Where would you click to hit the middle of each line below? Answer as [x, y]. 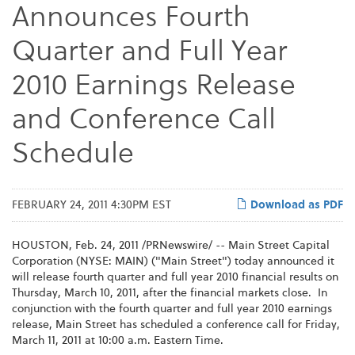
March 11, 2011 [47, 340]
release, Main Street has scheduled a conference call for [158, 324]
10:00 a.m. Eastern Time [159, 340]
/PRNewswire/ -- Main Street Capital [234, 245]
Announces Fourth [131, 19]
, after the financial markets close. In [232, 293]
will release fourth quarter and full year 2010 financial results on [175, 277]
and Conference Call [144, 121]
